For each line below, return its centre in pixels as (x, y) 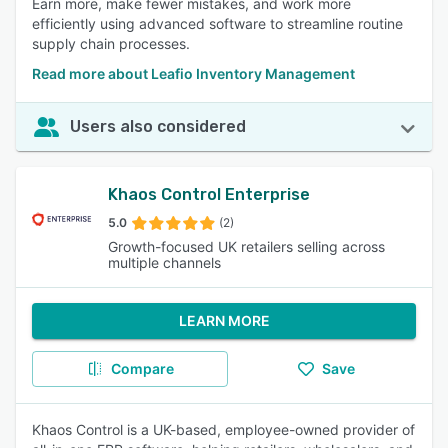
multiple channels (164, 262)
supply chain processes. (111, 43)
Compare (142, 368)
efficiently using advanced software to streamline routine (217, 23)
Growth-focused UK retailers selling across (246, 246)
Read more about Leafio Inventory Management (193, 73)
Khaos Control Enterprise (209, 194)
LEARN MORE (224, 320)
